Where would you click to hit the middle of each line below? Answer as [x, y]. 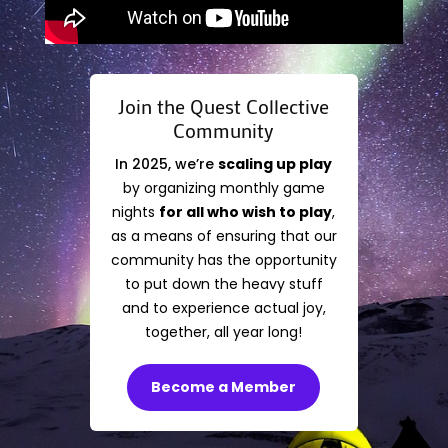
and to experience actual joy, [223, 308]
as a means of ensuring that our [223, 236]
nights [136, 212]
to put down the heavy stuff [223, 284]
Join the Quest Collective [224, 106]
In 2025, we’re [167, 164]
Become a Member [224, 387]
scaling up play [275, 164]
